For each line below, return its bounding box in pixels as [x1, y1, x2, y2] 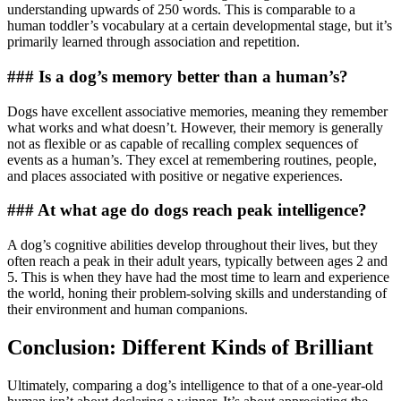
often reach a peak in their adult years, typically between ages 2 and [7, 252, 388, 269]
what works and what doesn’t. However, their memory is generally [7, 119, 383, 135]
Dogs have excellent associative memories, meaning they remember [7, 103, 388, 119]
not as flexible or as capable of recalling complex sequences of [7, 135, 358, 151]
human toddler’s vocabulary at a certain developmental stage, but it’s [7, 18, 392, 34]
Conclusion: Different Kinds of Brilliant [7, 335, 373, 359]
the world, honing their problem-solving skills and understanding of [7, 285, 387, 301]
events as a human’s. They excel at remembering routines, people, [7, 151, 377, 167]
